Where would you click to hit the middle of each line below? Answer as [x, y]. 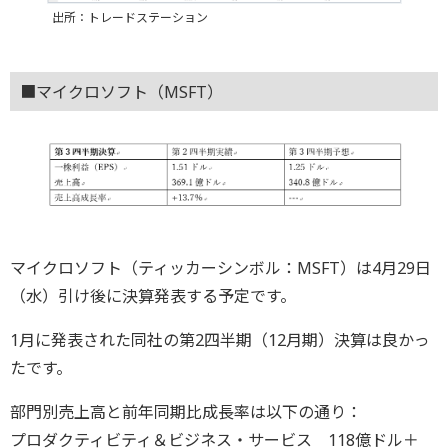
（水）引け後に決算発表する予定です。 [153, 295]
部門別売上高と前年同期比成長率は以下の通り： [186, 411]
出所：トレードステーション [129, 17]
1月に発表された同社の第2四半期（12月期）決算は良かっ [220, 339]
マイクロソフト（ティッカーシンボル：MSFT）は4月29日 [220, 267]
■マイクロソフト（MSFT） [121, 92]
